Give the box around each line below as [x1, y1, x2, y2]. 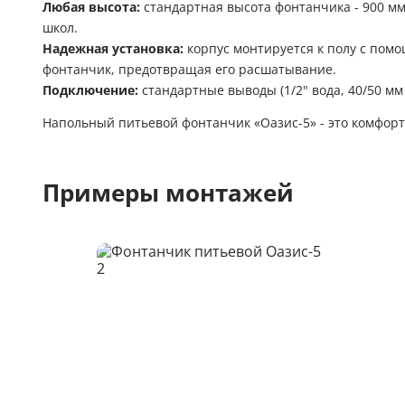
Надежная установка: [42, 42, 184, 57]
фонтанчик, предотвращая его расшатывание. [42, 62, 336, 78]
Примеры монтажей [42, 178, 294, 207]
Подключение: [42, 83, 138, 99]
